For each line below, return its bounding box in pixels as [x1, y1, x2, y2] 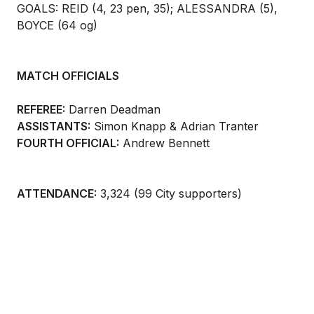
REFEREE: [17, 102, 65, 116]
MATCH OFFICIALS [17, 69, 119, 83]
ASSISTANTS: [17, 119, 90, 133]
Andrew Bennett [119, 136, 210, 150]
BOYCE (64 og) [17, 18, 97, 32]
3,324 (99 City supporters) [97, 186, 242, 200]
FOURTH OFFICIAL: [17, 136, 119, 150]
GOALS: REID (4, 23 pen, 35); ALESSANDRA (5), [17, 1, 278, 15]
